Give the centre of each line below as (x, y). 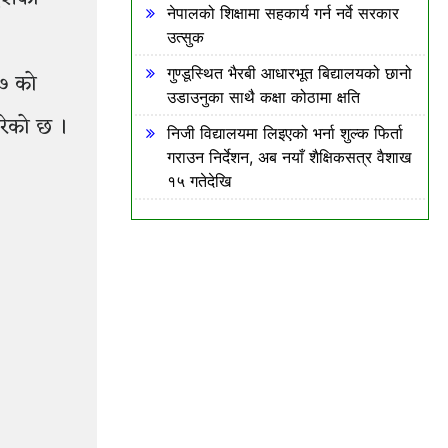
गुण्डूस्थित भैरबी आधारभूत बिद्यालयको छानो (289, 73)
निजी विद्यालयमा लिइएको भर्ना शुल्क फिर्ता (285, 133)
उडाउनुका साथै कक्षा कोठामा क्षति (263, 97)
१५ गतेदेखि (199, 181)
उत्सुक (185, 37)
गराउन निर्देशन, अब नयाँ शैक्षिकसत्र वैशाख (289, 157)
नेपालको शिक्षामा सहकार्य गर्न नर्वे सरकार (283, 13)
